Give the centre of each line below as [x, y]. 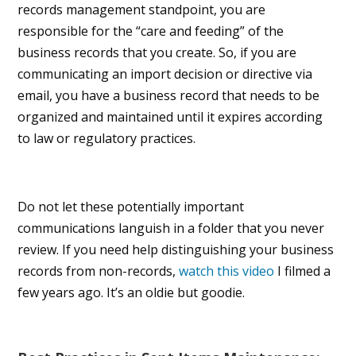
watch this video [227, 271]
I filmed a [303, 271]
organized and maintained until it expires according [170, 117]
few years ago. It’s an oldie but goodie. [132, 293]
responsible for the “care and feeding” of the [151, 31]
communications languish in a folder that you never [171, 228]
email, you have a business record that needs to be [169, 96]
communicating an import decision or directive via [165, 74]
